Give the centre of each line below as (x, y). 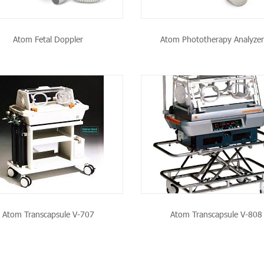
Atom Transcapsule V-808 (216, 214)
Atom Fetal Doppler (48, 39)
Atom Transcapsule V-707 (48, 214)
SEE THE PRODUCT (67, 134)
